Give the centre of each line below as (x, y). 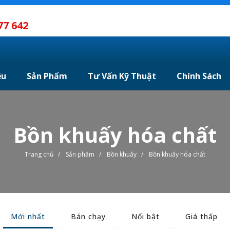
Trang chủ (39, 154)
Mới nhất (28, 216)
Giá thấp (202, 216)
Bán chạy (89, 216)
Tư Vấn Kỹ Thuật (122, 76)
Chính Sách (199, 76)
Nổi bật (146, 216)
